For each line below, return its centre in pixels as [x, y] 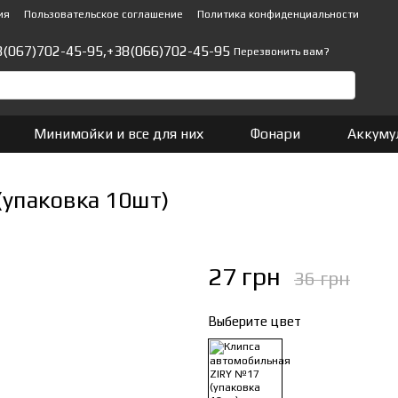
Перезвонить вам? [282, 52]
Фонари [276, 134]
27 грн [244, 276]
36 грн [322, 279]
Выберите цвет [255, 321]
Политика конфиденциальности [278, 14]
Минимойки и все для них [118, 134]
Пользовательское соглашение [103, 14]
